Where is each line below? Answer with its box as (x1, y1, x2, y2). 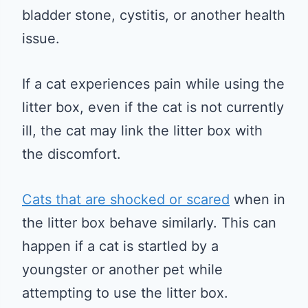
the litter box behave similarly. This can (22, 214, 276, 231)
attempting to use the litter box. (22, 284, 228, 301)
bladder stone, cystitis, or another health (22, 6, 285, 23)
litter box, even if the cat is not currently (22, 98, 284, 115)
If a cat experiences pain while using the (22, 75, 285, 92)
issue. (22, 30, 68, 47)
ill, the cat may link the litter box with (22, 122, 263, 139)
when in (230, 190, 285, 208)
